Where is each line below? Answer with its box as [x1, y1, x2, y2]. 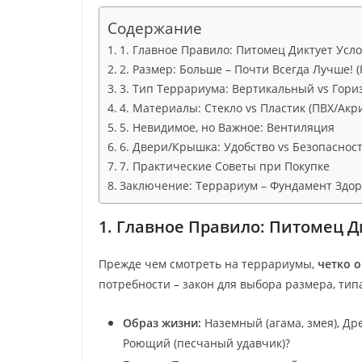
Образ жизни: [123, 315, 201, 331]
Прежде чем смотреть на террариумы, [99, 256, 318, 272]
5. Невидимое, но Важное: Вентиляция [119, 120, 335, 136]
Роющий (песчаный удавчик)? [123, 335, 290, 351]
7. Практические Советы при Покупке [119, 158, 330, 175]
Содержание [107, 17, 202, 40]
